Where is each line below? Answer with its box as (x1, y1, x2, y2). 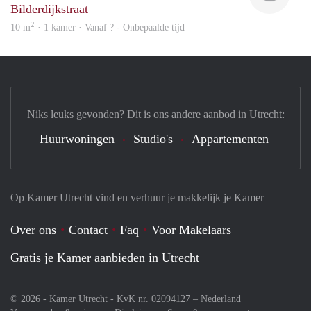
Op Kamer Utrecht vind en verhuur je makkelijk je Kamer (10, 191, 264, 203)
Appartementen (192, 131, 269, 146)
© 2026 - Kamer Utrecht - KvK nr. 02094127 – (10, 293, 201, 304)
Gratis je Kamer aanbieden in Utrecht (10, 250, 199, 264)
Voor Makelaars (151, 222, 231, 237)
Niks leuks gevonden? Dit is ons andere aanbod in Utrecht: (26, 108, 285, 120)
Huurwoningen (40, 131, 115, 146)
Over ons (10, 222, 56, 237)
